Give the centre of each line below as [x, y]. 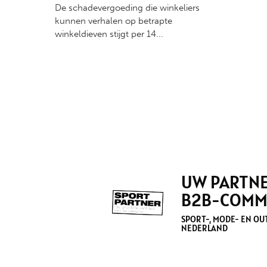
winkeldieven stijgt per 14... [109, 34]
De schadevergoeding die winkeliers [127, 8]
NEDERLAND [205, 228]
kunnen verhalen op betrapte [114, 21]
